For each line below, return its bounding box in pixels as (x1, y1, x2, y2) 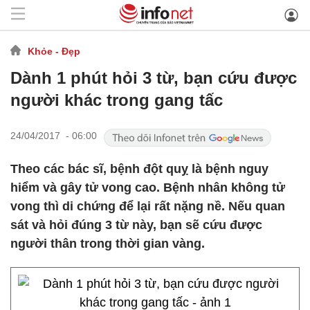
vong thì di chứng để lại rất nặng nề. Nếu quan (10, 199, 285, 213)
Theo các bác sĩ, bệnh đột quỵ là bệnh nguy (10, 162, 268, 176)
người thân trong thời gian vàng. (10, 237, 205, 250)
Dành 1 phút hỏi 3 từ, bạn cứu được (10, 69, 297, 87)
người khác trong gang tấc (10, 91, 223, 109)
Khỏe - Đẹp (28, 45, 80, 57)
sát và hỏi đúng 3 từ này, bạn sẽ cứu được (10, 218, 262, 232)
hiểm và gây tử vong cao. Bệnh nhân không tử (10, 181, 285, 194)
